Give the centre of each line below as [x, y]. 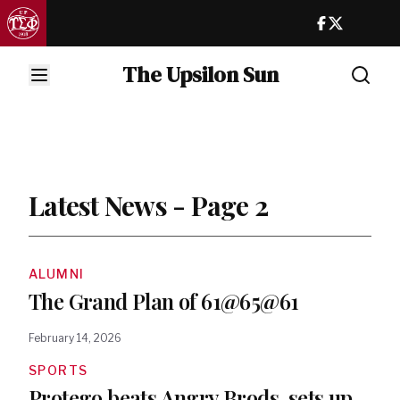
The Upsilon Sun [200, 75]
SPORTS [58, 370]
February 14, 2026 [75, 338]
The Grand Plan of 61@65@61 [164, 301]
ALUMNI [57, 274]
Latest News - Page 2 [148, 205]
